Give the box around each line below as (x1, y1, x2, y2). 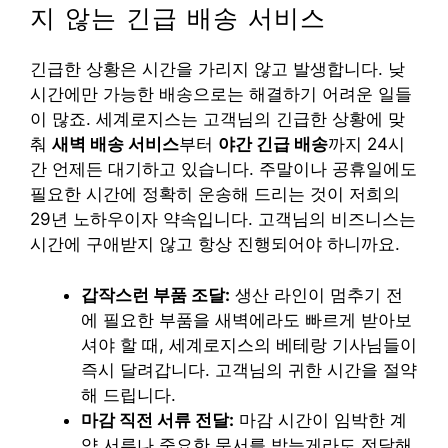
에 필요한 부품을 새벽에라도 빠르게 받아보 (81, 309, 412, 330)
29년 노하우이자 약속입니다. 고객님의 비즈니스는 (30, 209, 416, 230)
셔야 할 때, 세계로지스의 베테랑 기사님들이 (81, 334, 417, 355)
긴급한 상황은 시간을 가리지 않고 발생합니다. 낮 (30, 59, 405, 80)
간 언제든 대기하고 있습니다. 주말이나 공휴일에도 (30, 159, 417, 180)
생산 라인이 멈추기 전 (230, 284, 403, 305)
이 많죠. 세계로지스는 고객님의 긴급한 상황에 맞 (30, 109, 405, 130)
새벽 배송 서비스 (52, 134, 179, 155)
